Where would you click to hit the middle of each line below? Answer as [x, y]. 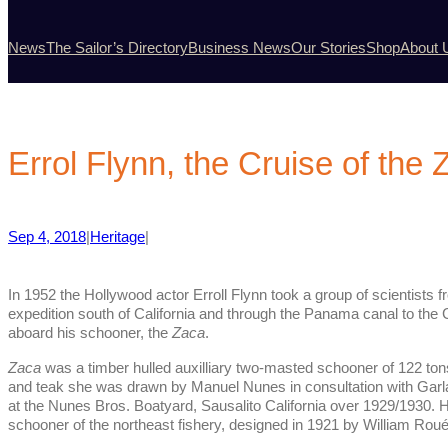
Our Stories [328, 47]
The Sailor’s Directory [117, 47]
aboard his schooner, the [90, 333]
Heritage [117, 237]
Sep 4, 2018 [47, 237]
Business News [239, 47]
